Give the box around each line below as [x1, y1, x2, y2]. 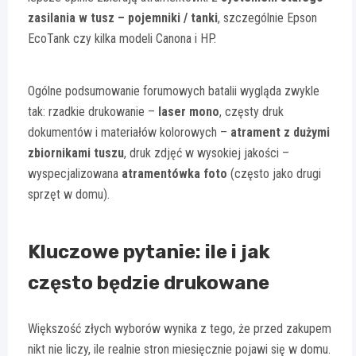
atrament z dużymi [230, 125, 330, 141]
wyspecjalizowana [28, 166, 122, 182]
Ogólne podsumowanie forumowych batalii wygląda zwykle [28, 83, 319, 99]
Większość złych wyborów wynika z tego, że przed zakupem [28, 321, 331, 337]
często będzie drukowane [28, 272, 269, 295]
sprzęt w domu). [28, 187, 110, 203]
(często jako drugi [227, 166, 321, 182]
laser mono [158, 104, 219, 120]
